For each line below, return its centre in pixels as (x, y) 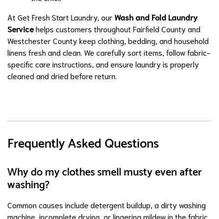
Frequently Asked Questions (83, 144)
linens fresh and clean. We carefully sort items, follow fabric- (109, 52)
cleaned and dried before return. (62, 76)
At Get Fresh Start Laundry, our (61, 17)
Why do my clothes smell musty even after (105, 173)
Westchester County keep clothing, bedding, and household (108, 40)
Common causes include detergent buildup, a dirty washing (107, 205)
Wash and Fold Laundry (156, 17)
